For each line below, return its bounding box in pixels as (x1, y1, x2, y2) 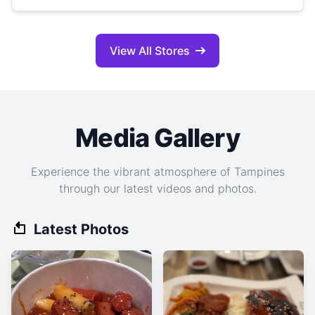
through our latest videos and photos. (58, 181, 257, 195)
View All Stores (110, 44, 190, 58)
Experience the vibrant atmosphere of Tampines (30, 165, 285, 179)
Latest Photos (34, 221, 129, 238)
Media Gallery (75, 122, 240, 153)
